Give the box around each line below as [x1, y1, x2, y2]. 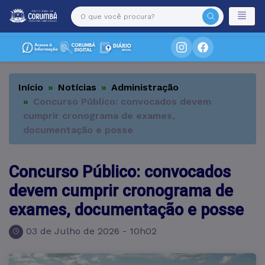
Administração [111, 82, 179, 93]
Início [18, 82, 43, 93]
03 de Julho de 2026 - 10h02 [26, 225, 157, 237]
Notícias [58, 82, 96, 93]
